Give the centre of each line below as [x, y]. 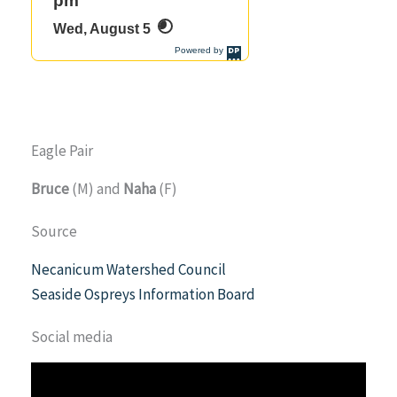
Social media [72, 336]
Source [54, 231]
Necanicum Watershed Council [128, 269]
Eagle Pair [62, 150]
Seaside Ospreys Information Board [143, 294]
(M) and [96, 188]
